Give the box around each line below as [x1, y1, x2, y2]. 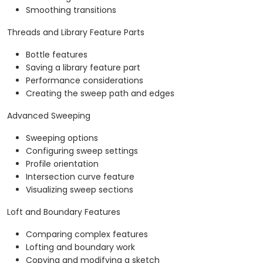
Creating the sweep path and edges [26, 87, 174, 100]
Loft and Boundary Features [7, 206, 120, 218]
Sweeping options [26, 132, 98, 144]
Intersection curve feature [26, 171, 134, 183]
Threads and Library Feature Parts [7, 26, 144, 39]
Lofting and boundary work [26, 241, 135, 254]
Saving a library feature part [26, 62, 140, 74]
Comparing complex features [26, 228, 148, 241]
